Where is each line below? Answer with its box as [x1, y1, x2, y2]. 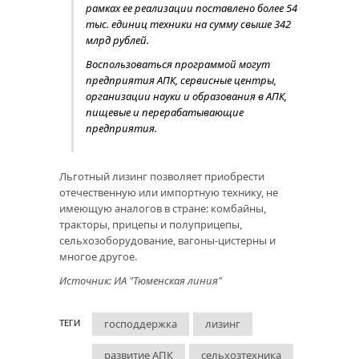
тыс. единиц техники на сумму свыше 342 [86, 16, 291, 31]
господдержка [104, 316, 177, 331]
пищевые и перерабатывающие [86, 104, 244, 119]
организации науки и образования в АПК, [86, 88, 287, 103]
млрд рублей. [86, 32, 149, 47]
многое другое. [59, 248, 137, 264]
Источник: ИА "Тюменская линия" [59, 272, 222, 288]
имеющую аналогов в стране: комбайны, [59, 200, 266, 216]
